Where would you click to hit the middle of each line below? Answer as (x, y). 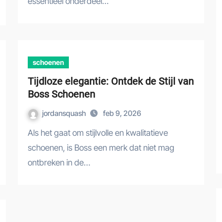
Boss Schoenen (61, 94)
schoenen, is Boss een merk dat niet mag (101, 148)
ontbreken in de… (59, 163)
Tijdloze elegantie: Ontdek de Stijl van (111, 81)
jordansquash (65, 113)
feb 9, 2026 (122, 113)
